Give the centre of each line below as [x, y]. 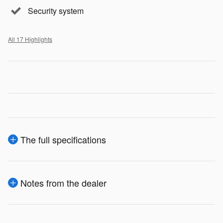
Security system [56, 10]
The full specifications [63, 139]
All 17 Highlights [30, 39]
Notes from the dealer [63, 182]
